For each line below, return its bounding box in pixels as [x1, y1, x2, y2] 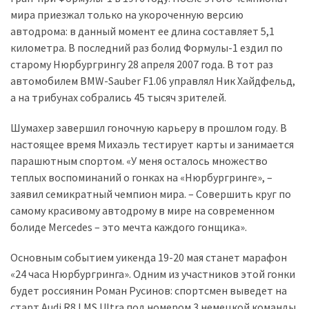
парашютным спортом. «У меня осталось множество [10, 154, 268, 168]
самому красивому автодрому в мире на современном [10, 203, 275, 217]
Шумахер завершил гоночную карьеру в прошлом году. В [10, 121, 287, 134]
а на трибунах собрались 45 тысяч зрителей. [10, 90, 226, 104]
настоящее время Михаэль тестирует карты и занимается [10, 137, 294, 151]
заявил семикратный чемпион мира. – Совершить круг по [10, 187, 291, 201]
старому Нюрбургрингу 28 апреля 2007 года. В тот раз [10, 57, 273, 71]
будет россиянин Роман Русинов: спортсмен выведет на [10, 283, 287, 297]
